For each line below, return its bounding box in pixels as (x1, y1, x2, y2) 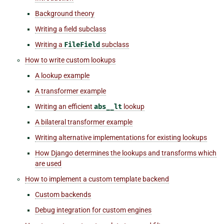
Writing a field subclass (35, 24, 106, 33)
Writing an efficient (35, 102, 94, 110)
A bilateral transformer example (35, 117, 132, 126)
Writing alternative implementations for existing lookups (35, 133, 207, 141)
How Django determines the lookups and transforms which (35, 148, 216, 157)
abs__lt (94, 102, 122, 111)
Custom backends (35, 190, 91, 198)
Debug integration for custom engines (35, 205, 151, 214)
